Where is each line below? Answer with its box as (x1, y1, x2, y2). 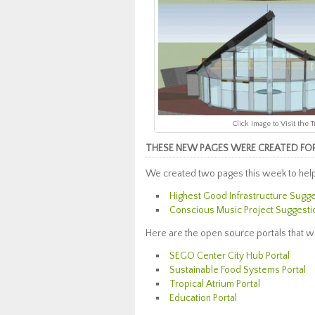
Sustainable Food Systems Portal (169, 264, 306, 276)
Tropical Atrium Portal (169, 278, 260, 290)
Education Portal (169, 292, 237, 304)
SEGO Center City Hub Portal (169, 250, 290, 262)
